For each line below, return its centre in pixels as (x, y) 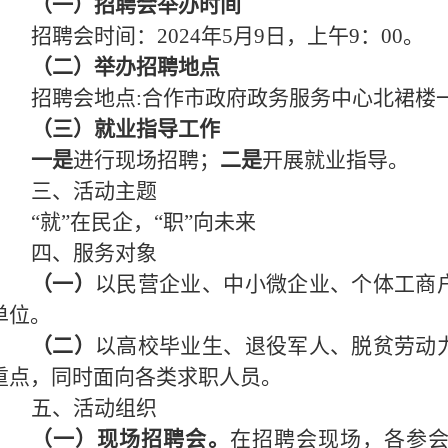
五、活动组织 (94, 408)
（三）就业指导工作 (125, 129)
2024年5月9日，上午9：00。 (290, 36)
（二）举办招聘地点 (125, 67)
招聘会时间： (94, 36)
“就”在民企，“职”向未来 (143, 222)
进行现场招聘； (146, 160)
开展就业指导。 (335, 160)
